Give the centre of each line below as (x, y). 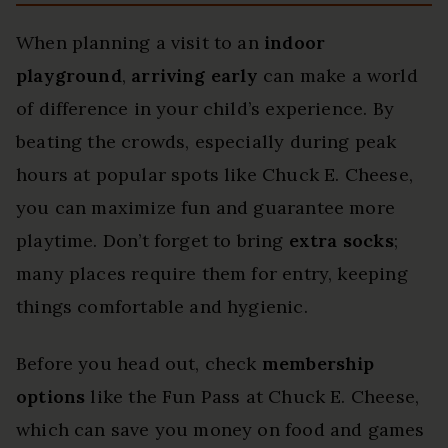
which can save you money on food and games (220, 429)
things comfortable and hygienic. (162, 306)
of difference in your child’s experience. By (205, 108)
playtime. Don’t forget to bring (152, 240)
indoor (295, 42)
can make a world (337, 75)
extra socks (341, 240)
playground (69, 75)
